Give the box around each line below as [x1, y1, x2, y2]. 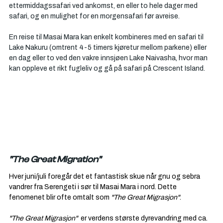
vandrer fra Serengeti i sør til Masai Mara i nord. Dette [9, 181, 178, 193]
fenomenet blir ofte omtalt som [9, 192, 111, 203]
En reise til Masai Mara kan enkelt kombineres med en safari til [9, 31, 205, 43]
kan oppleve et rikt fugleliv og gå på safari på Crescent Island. [9, 63, 205, 74]
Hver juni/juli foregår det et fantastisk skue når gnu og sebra [9, 171, 202, 182]
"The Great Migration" [9, 154, 101, 165]
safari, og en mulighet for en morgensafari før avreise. [9, 10, 180, 22]
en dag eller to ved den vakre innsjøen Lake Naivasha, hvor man [9, 52, 209, 64]
